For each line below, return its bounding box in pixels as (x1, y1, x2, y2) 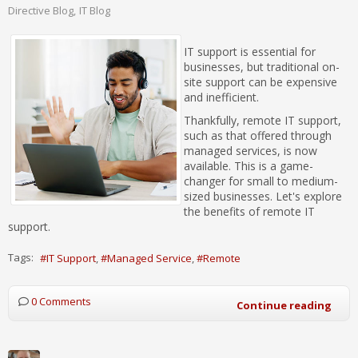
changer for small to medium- (184, 173, 338, 189)
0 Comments (31, 293, 91, 308)
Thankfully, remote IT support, (184, 112, 341, 128)
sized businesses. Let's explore (184, 188, 342, 204)
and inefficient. (184, 89, 259, 105)
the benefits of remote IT (184, 203, 315, 219)
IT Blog (79, 2, 110, 18)
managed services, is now (184, 142, 317, 158)
